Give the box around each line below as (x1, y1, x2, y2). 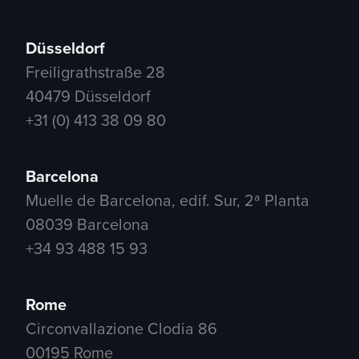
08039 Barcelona (26, 212, 149, 236)
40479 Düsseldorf (26, 84, 151, 108)
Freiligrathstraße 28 (26, 60, 165, 84)
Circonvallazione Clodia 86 (26, 317, 217, 341)
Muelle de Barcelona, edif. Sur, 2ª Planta (26, 188, 309, 212)
